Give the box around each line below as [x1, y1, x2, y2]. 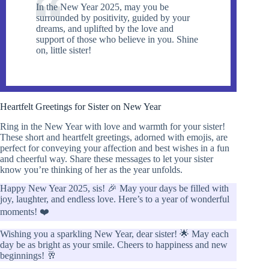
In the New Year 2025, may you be [36, 2, 169, 13]
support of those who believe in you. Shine [36, 34, 198, 45]
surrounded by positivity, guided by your [36, 13, 190, 23]
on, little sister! [36, 45, 91, 56]
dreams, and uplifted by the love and [36, 23, 174, 34]
